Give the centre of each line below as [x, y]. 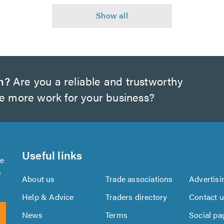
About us [38, 179]
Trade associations [139, 179]
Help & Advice [48, 197]
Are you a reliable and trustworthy [96, 81]
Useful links [52, 155]
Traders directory [136, 197]
